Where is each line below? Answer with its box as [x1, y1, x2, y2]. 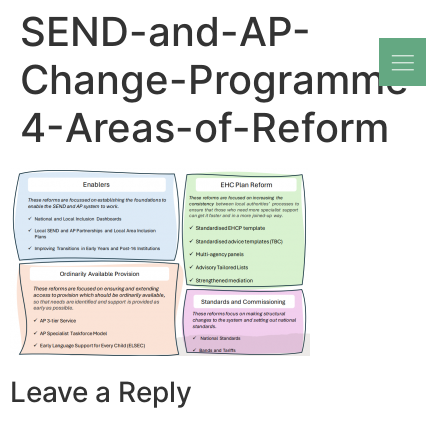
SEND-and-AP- [20, 7, 311, 56]
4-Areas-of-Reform [20, 103, 389, 152]
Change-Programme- [20, 55, 428, 104]
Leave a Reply [10, 375, 192, 410]
